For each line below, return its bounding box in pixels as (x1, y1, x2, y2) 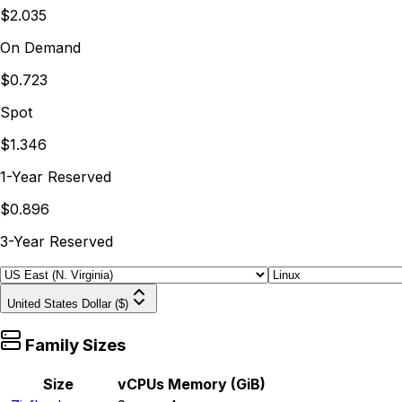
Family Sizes (22, 335, 126, 356)
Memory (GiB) (168, 374, 266, 393)
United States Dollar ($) (7, 296, 128, 310)
